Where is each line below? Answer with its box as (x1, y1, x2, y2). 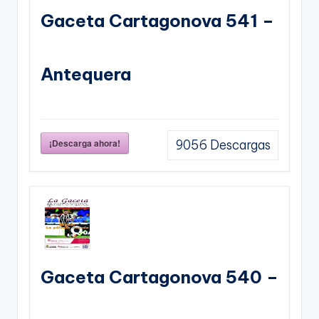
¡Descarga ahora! (49, 137, 120, 150)
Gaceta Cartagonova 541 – (41, 10, 274, 32)
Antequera (41, 63, 131, 85)
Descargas (207, 137, 271, 154)
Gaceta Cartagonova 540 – (41, 266, 278, 288)
